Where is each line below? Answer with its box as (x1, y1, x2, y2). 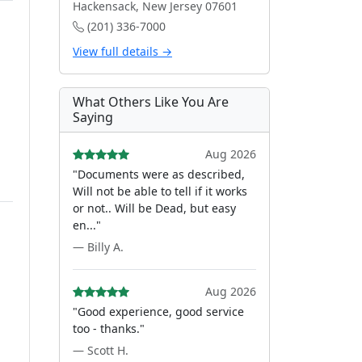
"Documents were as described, (73, 166, 245, 182)
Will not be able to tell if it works (73, 183, 247, 199)
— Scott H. (73, 343, 128, 358)
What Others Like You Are (73, 93, 229, 111)
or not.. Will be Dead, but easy (73, 200, 236, 216)
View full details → (73, 44, 172, 59)
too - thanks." (73, 321, 145, 336)
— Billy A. (73, 239, 124, 255)
